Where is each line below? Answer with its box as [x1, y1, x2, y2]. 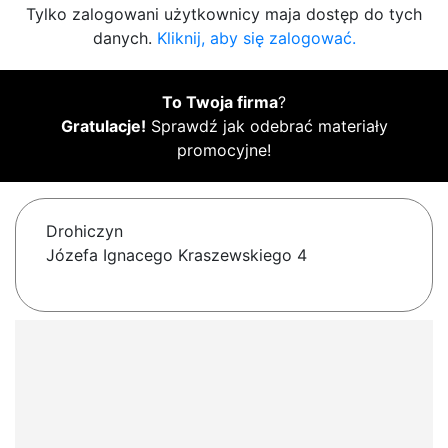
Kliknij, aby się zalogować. [156, 28, 356, 49]
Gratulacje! [60, 116, 146, 137]
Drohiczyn [46, 221, 123, 242]
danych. [92, 28, 157, 49]
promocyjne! [177, 140, 271, 161]
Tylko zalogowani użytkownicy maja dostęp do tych [26, 4, 422, 25]
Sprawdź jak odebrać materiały [145, 116, 388, 137]
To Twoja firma [162, 92, 278, 113]
